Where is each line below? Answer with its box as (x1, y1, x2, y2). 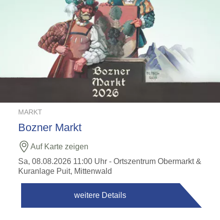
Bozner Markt (18, 121, 82, 134)
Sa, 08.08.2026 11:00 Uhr (18, 157, 108, 165)
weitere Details (74, 191, 127, 199)
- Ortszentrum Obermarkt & (107, 157, 202, 165)
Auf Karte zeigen (30, 142, 89, 151)
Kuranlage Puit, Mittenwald (18, 167, 112, 175)
